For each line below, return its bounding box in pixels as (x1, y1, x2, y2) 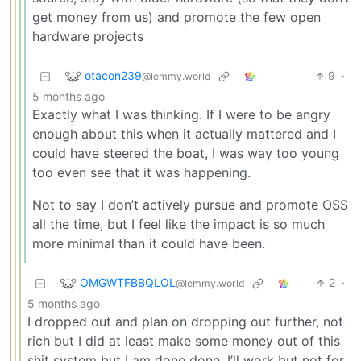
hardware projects (32, 28, 143, 45)
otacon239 (85, 68, 142, 82)
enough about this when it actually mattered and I (32, 126, 336, 143)
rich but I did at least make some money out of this (27, 333, 340, 350)
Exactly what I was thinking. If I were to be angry (32, 106, 330, 123)
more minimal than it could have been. (32, 235, 265, 252)
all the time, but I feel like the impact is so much (32, 216, 325, 233)
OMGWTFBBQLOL (80, 275, 176, 289)
